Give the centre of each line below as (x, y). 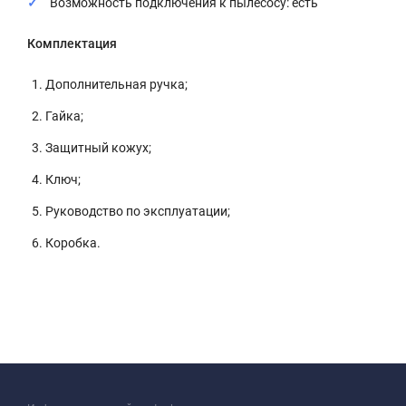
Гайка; (64, 116)
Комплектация (72, 43)
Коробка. (73, 243)
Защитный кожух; (98, 148)
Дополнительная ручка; (116, 84)
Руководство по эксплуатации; (138, 211)
